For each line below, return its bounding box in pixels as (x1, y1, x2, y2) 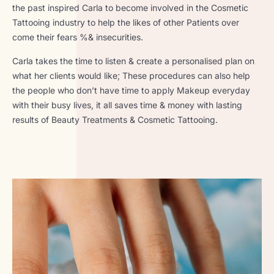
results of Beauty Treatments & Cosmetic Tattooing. (12, 114, 218, 125)
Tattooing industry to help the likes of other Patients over (12, 17, 239, 28)
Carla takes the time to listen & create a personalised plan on (12, 55, 254, 66)
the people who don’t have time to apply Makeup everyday (12, 84, 250, 95)
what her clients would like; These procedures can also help (12, 70, 250, 81)
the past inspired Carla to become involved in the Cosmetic (12, 2, 248, 13)
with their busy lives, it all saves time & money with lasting (12, 99, 242, 110)
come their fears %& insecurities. (12, 32, 143, 43)
